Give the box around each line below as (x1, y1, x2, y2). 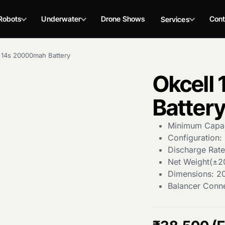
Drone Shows (101, 15, 145, 23)
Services (161, 15, 189, 24)
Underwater (41, 15, 81, 23)
